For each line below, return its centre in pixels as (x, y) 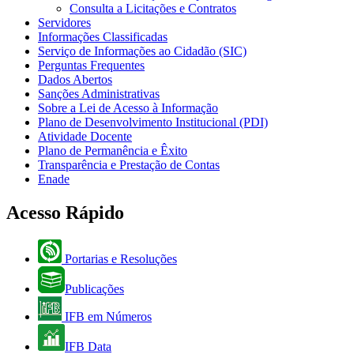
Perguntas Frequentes (91, 66)
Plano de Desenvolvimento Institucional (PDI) (153, 122)
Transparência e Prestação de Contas (129, 165)
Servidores (64, 23)
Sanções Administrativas (99, 94)
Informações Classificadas (103, 37)
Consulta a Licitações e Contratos (153, 9)
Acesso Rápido (65, 213)
